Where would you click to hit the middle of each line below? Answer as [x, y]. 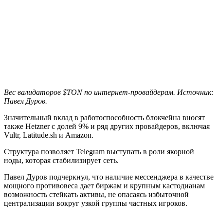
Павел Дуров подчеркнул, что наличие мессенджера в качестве [109, 177]
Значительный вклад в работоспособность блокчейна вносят [104, 118]
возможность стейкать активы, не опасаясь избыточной [96, 194]
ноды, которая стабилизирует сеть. [61, 160]
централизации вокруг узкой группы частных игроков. [96, 203]
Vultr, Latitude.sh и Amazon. [49, 135]
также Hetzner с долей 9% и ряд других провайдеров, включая [107, 126]
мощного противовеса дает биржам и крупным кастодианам [104, 186]
